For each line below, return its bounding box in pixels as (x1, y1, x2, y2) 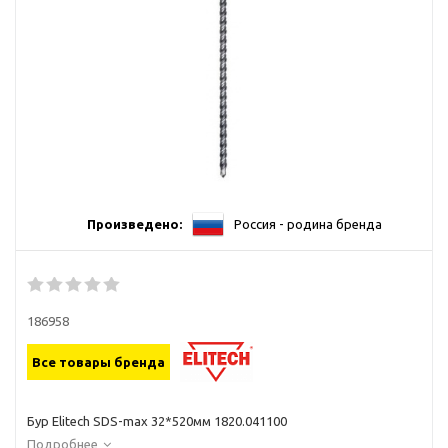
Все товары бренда (32, 355, 165, 369)
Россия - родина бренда (233, 217, 382, 231)
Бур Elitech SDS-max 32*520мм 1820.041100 (27, 414, 287, 428)
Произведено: (86, 217, 182, 231)
